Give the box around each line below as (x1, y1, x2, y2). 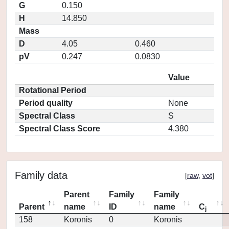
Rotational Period (19, 86, 86, 95)
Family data (15, 170, 67, 181)
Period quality (19, 99, 73, 107)
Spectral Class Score (19, 124, 100, 133)
